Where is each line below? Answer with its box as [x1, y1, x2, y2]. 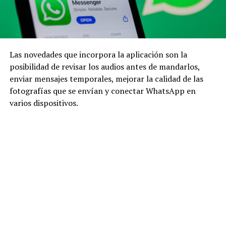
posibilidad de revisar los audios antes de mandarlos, [9, 61, 200, 72]
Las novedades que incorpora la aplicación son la [9, 48, 187, 60]
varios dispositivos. [9, 97, 78, 108]
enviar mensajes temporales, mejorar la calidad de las [9, 73, 203, 84]
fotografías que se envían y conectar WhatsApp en [9, 85, 196, 96]
